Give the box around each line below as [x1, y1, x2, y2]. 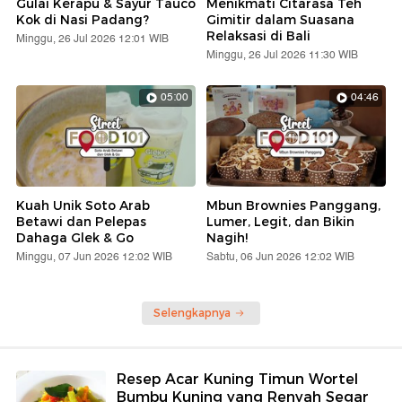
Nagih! [206, 229, 248, 246]
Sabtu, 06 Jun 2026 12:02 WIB [206, 248, 354, 266]
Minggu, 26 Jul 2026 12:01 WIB [16, 31, 169, 48]
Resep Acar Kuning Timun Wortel [117, 370, 358, 388]
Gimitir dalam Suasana [206, 12, 354, 29]
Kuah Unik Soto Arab [16, 197, 150, 214]
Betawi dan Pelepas [16, 213, 146, 230]
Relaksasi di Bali [206, 28, 310, 45]
